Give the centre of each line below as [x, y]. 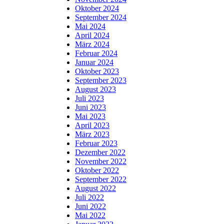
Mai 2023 [90, 116]
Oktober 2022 [97, 170]
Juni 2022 [90, 206]
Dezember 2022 [100, 152]
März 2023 [92, 134]
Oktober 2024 [97, 8]
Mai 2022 [90, 215]
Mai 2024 [90, 26]
